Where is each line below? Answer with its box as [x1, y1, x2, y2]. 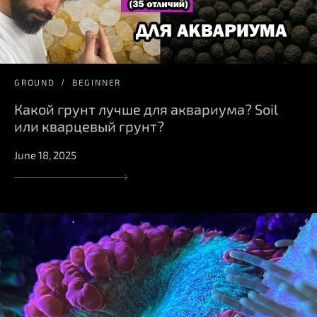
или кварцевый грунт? [14, 117, 164, 134]
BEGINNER [71, 76, 122, 87]
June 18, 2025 [14, 148, 76, 161]
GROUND [14, 76, 55, 87]
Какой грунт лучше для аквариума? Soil [14, 100, 278, 117]
